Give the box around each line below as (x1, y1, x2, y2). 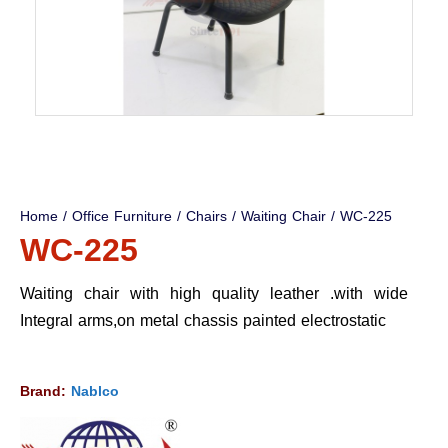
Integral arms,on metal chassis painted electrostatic (20, 305, 386, 337)
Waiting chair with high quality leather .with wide (20, 278, 408, 310)
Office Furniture (72, 203, 172, 231)
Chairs (186, 203, 227, 231)
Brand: (20, 378, 71, 406)
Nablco (71, 378, 119, 406)
